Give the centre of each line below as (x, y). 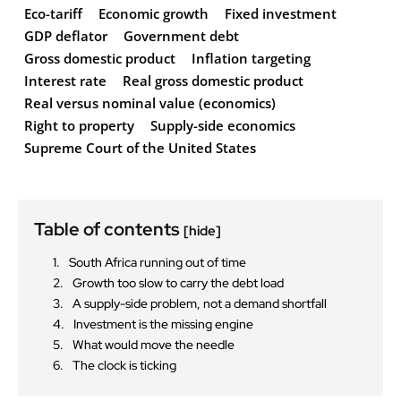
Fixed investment (281, 14)
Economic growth (154, 14)
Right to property (79, 126)
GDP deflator (66, 36)
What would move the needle (154, 345)
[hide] (202, 231)
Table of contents (109, 230)
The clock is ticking (124, 366)
